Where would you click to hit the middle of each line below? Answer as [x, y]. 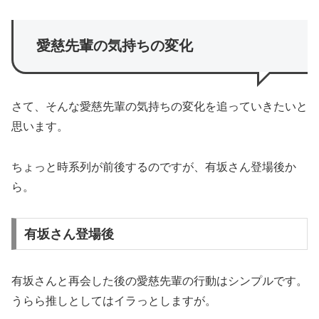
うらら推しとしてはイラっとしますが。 [114, 300]
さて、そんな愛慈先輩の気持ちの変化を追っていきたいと [159, 107]
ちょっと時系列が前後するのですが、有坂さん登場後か [154, 167]
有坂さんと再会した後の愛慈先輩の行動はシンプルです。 [159, 281]
